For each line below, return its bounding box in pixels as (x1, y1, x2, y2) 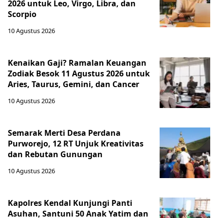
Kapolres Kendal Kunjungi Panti (8, 198, 132, 209)
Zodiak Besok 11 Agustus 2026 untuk (8, 68, 150, 79)
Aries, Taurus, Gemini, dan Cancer (8, 79, 139, 90)
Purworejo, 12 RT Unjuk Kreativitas (8, 138, 144, 149)
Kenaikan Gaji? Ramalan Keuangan (8, 57, 146, 69)
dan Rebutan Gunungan (8, 149, 103, 160)
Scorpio (8, 9, 36, 20)
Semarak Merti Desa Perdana (8, 127, 121, 139)
